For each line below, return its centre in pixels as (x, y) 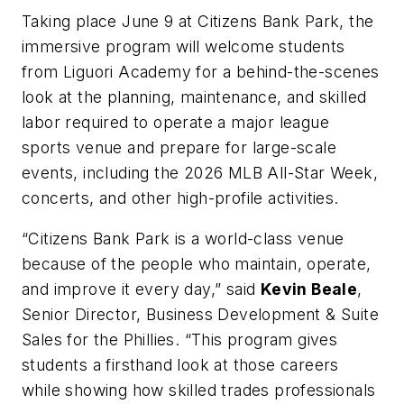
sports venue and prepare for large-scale (179, 147)
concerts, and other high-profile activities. (180, 197)
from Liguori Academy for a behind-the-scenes (201, 71)
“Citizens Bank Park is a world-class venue (183, 239)
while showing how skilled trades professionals (199, 390)
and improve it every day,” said (141, 289)
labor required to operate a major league (175, 122)
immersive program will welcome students (184, 46)
